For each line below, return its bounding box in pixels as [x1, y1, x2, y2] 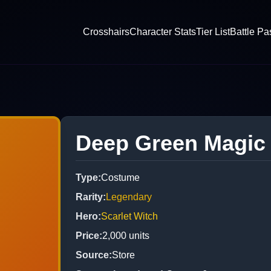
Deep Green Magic [76, 130, 266, 155]
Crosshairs [83, 26, 129, 37]
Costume [101, 172, 140, 183]
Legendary [106, 191, 152, 202]
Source [76, 249, 109, 260]
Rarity [76, 191, 103, 202]
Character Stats [129, 26, 196, 37]
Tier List [196, 26, 230, 37]
